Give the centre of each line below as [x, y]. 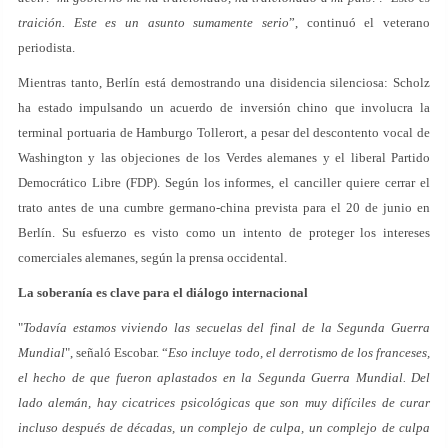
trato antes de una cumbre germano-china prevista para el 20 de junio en [224, 207]
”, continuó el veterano [359, 22]
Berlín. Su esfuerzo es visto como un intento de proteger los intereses [224, 232]
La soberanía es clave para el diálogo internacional [163, 292]
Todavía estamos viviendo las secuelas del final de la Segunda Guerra [226, 327]
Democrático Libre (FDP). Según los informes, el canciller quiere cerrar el [224, 182]
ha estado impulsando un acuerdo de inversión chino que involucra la [224, 107]
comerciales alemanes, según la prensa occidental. [152, 257]
